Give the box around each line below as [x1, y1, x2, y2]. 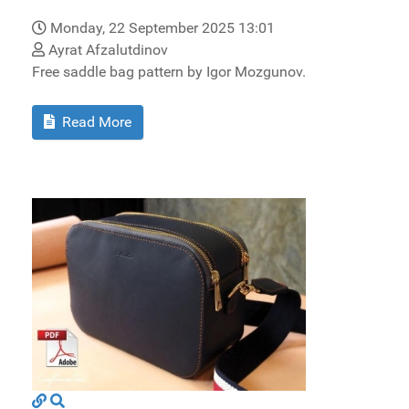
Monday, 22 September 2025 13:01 [50, 19, 275, 37]
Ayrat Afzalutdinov [45, 41, 168, 59]
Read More [58, 113, 131, 131]
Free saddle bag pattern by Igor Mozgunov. [32, 63, 306, 81]
